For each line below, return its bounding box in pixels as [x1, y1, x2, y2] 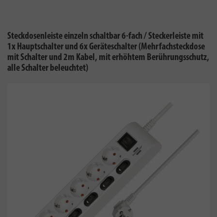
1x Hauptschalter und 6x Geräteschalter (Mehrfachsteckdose [7, 42, 205, 52]
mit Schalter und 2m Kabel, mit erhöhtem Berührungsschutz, [7, 53, 209, 62]
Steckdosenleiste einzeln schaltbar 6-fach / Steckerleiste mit [7, 31, 203, 41]
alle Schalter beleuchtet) [7, 63, 88, 73]
